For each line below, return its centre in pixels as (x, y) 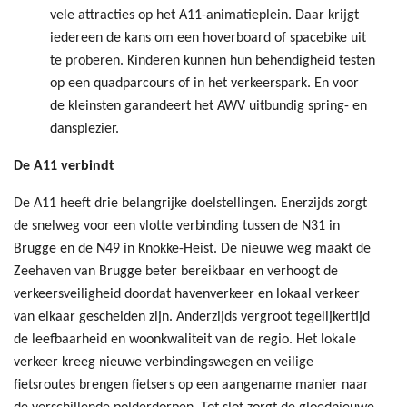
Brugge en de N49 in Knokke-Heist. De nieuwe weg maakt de (192, 249)
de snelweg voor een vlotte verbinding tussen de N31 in (177, 227)
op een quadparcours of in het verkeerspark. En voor (204, 84)
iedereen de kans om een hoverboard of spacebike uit (208, 39)
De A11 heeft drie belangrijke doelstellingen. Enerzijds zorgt (190, 204)
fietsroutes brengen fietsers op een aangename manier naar (191, 386)
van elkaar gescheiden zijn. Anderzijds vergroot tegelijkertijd (192, 318)
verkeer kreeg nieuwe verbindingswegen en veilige (164, 363)
